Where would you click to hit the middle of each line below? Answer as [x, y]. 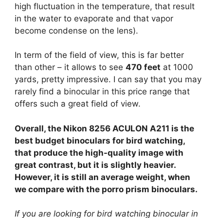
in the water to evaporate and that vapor [94, 18]
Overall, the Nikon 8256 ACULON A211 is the [104, 128]
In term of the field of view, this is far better [99, 55]
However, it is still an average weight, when [102, 177]
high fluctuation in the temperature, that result [105, 6]
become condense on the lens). [76, 30]
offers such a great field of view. [78, 104]
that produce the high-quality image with [99, 153]
